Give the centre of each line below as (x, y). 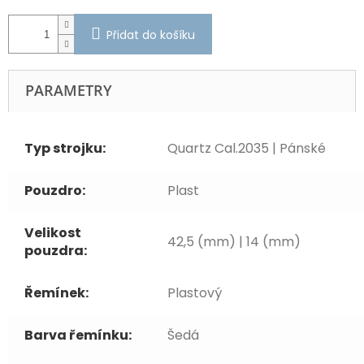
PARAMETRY (69, 91)
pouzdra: (56, 251)
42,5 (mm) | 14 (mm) (234, 242)
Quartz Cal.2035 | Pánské (247, 149)
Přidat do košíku (151, 35)
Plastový (195, 293)
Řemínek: (56, 293)
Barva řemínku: (78, 336)
